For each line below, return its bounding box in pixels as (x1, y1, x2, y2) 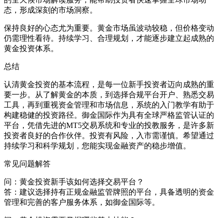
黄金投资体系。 (4, 44, 58, 53)
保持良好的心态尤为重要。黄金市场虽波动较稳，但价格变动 (4, 24, 214, 33)
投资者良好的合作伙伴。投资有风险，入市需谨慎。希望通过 (4, 131, 214, 140)
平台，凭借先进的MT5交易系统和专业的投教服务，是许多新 (4, 121, 214, 130)
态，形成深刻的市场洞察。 (4, 6, 97, 15)
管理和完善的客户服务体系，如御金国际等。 (4, 198, 160, 207)
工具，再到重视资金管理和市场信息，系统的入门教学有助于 (4, 101, 214, 109)
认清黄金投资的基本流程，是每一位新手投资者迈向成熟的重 (4, 80, 214, 89)
